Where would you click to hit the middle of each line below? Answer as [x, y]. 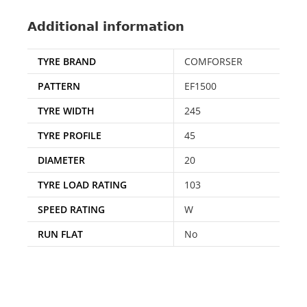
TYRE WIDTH [66, 110]
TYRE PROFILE [70, 135]
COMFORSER [213, 61]
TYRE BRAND [67, 61]
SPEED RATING [71, 209]
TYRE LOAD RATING [82, 184]
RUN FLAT [60, 234]
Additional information [106, 26]
